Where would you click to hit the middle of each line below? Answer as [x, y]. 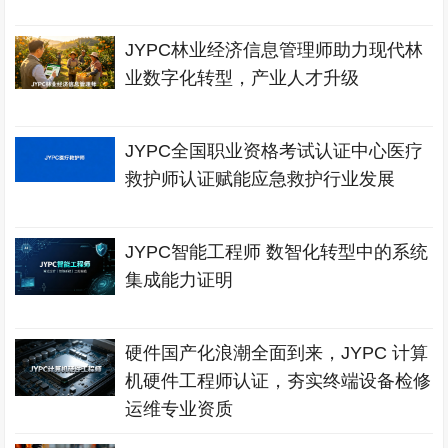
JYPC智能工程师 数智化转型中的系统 [277, 252]
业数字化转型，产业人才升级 [242, 78]
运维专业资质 [179, 409]
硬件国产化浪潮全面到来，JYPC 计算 [277, 353]
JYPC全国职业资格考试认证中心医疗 [274, 151]
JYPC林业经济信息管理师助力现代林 [274, 50]
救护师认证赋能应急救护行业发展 [260, 179]
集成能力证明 [179, 280]
